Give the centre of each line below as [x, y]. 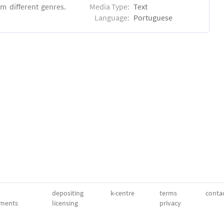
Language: [112, 17]
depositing [68, 193]
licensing [65, 203]
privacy [170, 203]
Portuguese [153, 17]
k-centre [122, 193]
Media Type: [110, 6]
